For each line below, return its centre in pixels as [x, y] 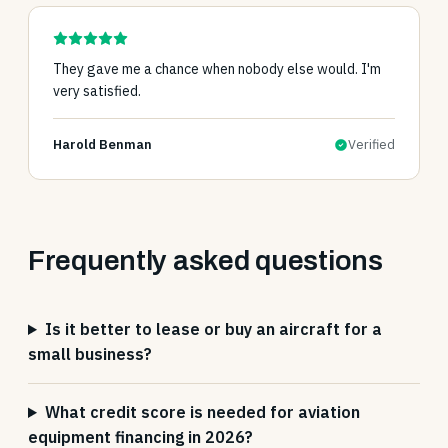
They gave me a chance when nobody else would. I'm [217, 69]
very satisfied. [97, 91]
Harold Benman [102, 144]
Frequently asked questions [205, 260]
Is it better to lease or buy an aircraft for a [213, 329]
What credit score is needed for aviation [202, 412]
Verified [371, 144]
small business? [90, 354]
